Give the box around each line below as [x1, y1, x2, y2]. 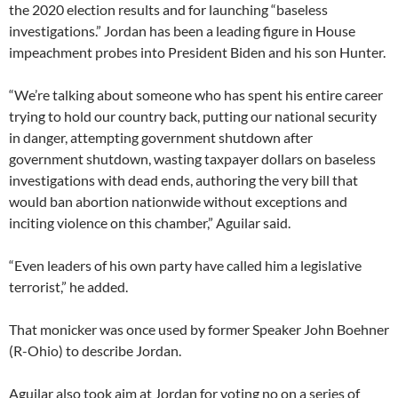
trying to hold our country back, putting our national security [9, 107, 377, 125]
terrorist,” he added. [9, 278, 128, 296]
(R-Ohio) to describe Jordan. [9, 342, 181, 360]
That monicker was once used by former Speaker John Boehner [9, 321, 389, 338]
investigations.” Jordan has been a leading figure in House [9, 22, 355, 40]
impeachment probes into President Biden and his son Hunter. [9, 44, 386, 61]
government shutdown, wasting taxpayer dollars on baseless [9, 150, 376, 168]
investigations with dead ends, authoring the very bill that [9, 171, 358, 189]
